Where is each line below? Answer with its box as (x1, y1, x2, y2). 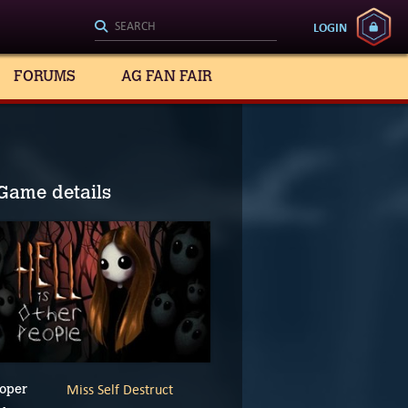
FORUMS (14, 67, 76, 85)
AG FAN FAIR (121, 67, 212, 85)
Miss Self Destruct (66, 380, 173, 398)
